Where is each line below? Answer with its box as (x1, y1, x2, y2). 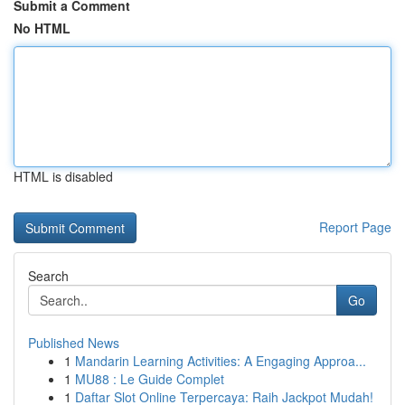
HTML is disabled (14, 167, 113, 185)
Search (28, 267, 69, 285)
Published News (28, 334, 119, 352)
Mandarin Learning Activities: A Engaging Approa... (75, 352, 366, 370)
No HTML (14, 19, 71, 37)
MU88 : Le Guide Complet (75, 370, 224, 388)
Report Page (319, 218, 391, 236)
